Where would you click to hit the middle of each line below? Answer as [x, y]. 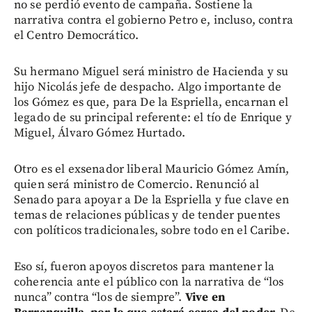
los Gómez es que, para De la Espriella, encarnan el [151, 102]
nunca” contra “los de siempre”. [98, 297]
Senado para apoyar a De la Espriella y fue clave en [152, 200]
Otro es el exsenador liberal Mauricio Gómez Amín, [152, 169]
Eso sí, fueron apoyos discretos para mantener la [145, 266]
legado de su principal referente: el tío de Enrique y [153, 117]
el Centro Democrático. [77, 35]
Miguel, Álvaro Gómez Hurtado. [100, 133]
